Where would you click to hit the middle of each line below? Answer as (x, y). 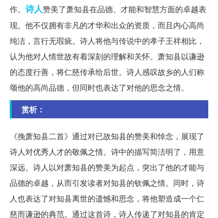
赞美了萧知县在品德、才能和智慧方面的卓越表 (125, 9)
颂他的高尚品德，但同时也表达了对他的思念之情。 (99, 87)
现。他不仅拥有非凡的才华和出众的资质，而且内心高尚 (107, 25)
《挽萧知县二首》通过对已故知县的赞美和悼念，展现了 (107, 136)
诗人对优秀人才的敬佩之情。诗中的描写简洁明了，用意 (107, 151)
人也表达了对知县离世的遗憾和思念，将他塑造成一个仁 (107, 198)
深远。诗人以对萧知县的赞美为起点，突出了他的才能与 (107, 167)
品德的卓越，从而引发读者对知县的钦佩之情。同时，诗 (107, 182)
